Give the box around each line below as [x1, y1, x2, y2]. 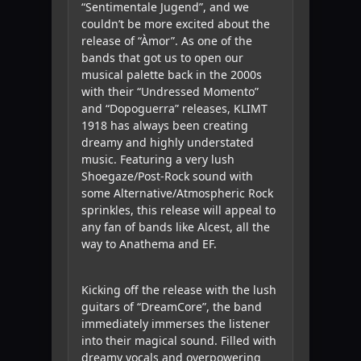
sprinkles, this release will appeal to [81, 202, 276, 218]
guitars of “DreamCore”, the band [81, 299, 262, 315]
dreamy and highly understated [81, 135, 254, 151]
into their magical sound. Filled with [81, 333, 276, 349]
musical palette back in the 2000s [81, 67, 262, 83]
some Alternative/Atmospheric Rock [81, 185, 273, 201]
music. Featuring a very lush [81, 151, 234, 168]
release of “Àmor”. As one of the [81, 33, 252, 49]
